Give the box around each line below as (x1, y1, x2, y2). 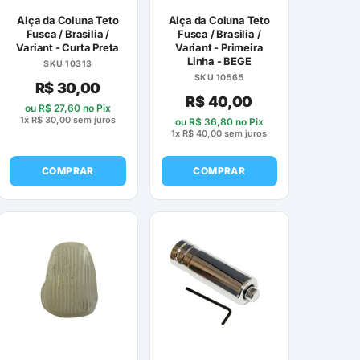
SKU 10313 (43, 58, 92, 69)
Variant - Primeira (175, 40, 264, 54)
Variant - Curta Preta (16, 40, 120, 54)
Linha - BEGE (186, 54, 252, 67)
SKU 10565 (194, 72, 244, 83)
